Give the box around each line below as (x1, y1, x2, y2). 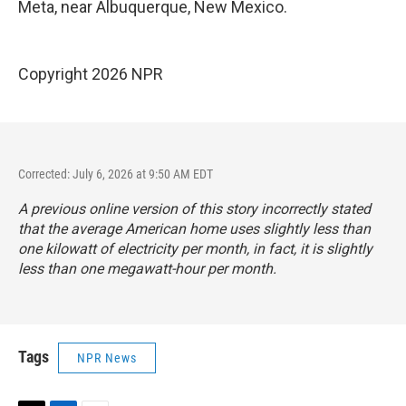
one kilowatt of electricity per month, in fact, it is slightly (18, 240, 372, 257)
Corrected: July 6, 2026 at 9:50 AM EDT (18, 167, 213, 181)
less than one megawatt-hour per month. (18, 260, 276, 277)
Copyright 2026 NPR (18, 64, 163, 83)
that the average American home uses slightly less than (18, 220, 371, 237)
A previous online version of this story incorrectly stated (18, 200, 371, 217)
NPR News (77, 351, 137, 365)
